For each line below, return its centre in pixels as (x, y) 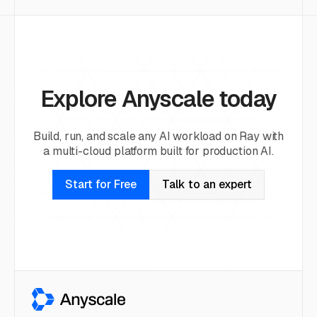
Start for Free (101, 185)
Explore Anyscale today (158, 99)
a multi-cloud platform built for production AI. (158, 151)
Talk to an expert (207, 185)
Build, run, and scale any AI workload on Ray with (158, 137)
